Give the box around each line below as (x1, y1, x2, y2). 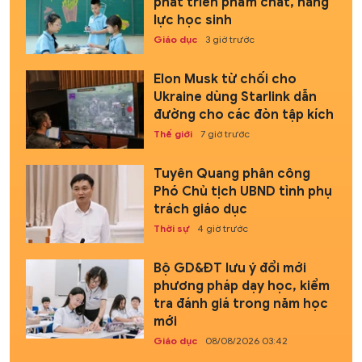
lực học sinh (153, 11, 232, 28)
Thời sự (153, 222, 189, 235)
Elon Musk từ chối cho (153, 70, 297, 87)
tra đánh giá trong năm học (153, 296, 328, 313)
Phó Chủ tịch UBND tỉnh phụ (153, 183, 332, 200)
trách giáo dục (153, 201, 247, 218)
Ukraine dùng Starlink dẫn (153, 88, 317, 105)
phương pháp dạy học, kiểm (153, 278, 330, 295)
